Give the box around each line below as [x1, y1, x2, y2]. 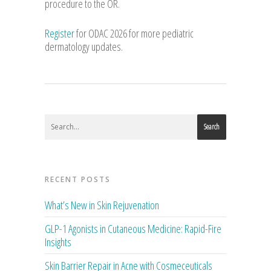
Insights [45, 234, 71, 249]
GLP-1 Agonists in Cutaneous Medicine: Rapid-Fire [45, 221, 221, 236]
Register [45, 25, 74, 41]
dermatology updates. [45, 39, 123, 54]
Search [204, 121, 220, 132]
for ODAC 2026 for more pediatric [74, 25, 194, 41]
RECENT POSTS [45, 174, 111, 184]
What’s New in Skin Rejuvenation [45, 197, 159, 212]
